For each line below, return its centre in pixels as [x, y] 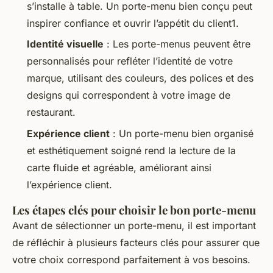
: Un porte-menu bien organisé [182, 133]
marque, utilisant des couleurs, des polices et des [140, 78]
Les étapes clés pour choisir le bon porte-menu [134, 210]
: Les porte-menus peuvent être [177, 44]
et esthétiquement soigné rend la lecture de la [131, 150]
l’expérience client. [69, 184]
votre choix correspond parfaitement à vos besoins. [131, 259]
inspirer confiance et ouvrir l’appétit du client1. [133, 23]
